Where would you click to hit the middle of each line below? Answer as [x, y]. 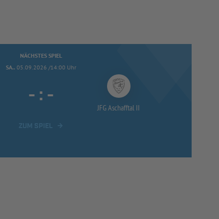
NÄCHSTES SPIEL [41, 55]
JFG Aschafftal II [119, 107]
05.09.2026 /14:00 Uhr [47, 67]
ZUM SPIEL [36, 126]
